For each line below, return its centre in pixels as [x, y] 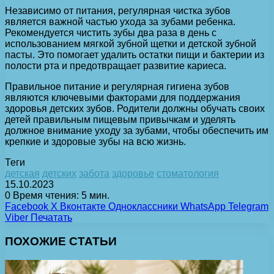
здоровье [133, 174]
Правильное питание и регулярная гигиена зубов [117, 87]
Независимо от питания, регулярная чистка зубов [118, 11]
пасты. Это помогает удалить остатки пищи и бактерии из [135, 55]
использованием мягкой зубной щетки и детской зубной [131, 44]
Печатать [51, 218]
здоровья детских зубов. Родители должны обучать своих [135, 109]
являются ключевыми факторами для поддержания [123, 98]
